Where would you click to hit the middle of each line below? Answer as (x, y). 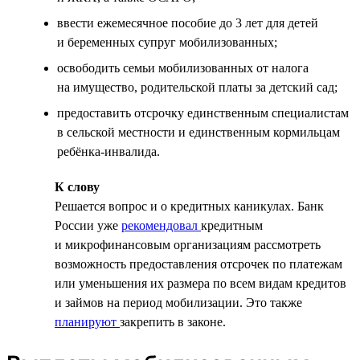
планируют (87, 321)
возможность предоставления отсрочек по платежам (198, 264)
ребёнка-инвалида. (108, 151)
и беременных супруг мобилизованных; (167, 42)
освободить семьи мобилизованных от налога (183, 67)
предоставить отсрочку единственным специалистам (203, 112)
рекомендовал (161, 225)
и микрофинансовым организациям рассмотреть (188, 244)
